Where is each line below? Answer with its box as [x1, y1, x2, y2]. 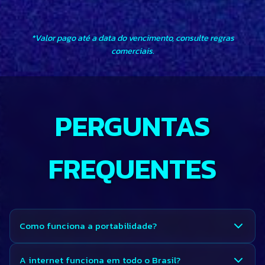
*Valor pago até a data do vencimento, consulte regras [31, 31, 234, 44]
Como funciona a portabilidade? [20, 219, 157, 233]
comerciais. [111, 44, 154, 57]
